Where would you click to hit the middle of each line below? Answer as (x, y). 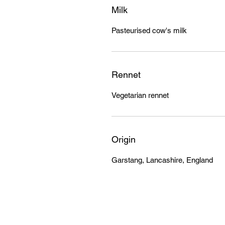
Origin (124, 139)
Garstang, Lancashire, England (162, 160)
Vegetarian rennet (140, 95)
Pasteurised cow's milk (149, 30)
